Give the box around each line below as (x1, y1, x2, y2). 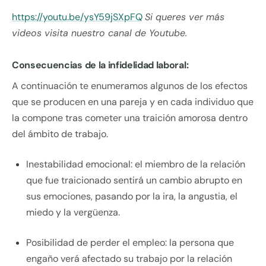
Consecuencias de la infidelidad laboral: (12, 59, 189, 72)
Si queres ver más (145, 11, 224, 24)
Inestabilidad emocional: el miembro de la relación (26, 158, 245, 171)
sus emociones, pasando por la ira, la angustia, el (26, 190, 237, 203)
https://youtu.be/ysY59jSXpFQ (12, 11, 142, 24)
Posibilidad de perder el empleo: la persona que (26, 236, 234, 249)
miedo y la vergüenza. (26, 206, 120, 219)
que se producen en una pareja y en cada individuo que (12, 96, 254, 109)
